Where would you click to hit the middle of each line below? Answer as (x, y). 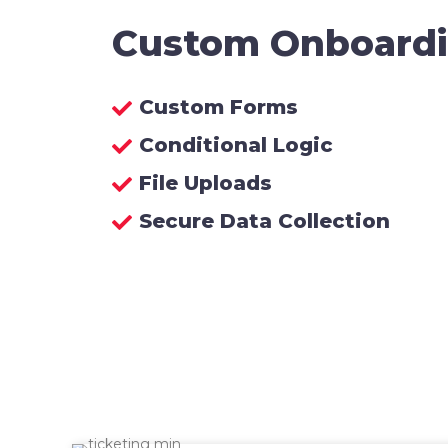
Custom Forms (218, 106)
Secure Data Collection (264, 220)
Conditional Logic (236, 144)
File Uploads (205, 182)
